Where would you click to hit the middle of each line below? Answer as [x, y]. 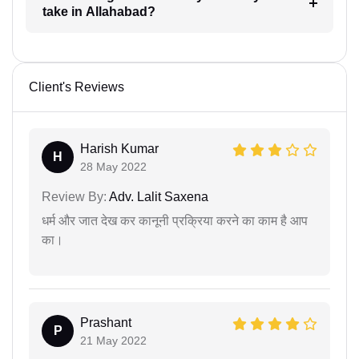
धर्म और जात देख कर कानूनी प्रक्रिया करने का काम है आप [175, 221]
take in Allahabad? [99, 12]
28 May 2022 [113, 167]
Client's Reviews [77, 87]
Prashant [106, 323]
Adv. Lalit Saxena [157, 197]
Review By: [74, 197]
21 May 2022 [113, 341]
